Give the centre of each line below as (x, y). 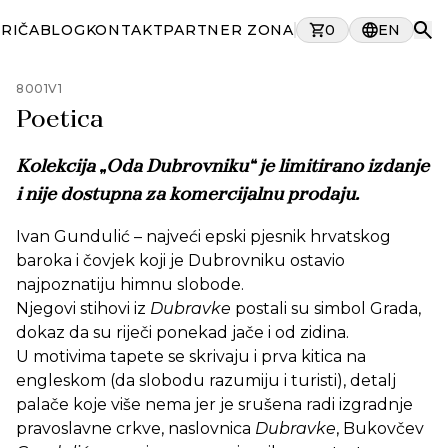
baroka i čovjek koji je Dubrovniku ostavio (180, 260)
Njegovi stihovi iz (83, 308)
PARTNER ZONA (228, 30)
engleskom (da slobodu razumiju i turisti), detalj (206, 380)
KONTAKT (124, 30)
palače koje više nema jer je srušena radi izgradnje (214, 404)
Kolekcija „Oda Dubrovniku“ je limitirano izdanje (222, 167)
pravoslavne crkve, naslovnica (135, 428)
